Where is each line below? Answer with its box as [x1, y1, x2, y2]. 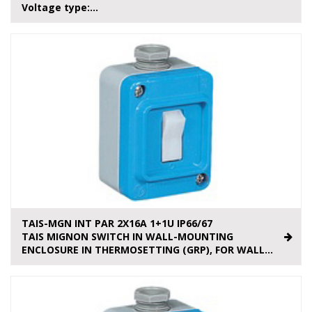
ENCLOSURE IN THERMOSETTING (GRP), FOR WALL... [22, 243, 273, 257]
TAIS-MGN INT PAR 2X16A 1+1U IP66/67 [22, 217, 212, 231]
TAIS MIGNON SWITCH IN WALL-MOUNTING [22, 230, 233, 244]
